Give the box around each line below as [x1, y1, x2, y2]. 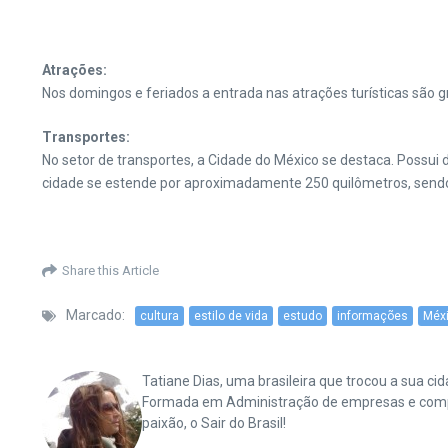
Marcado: [66, 307, 125, 323]
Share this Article [62, 262, 159, 278]
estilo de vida [194, 308, 268, 323]
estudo [283, 308, 322, 323]
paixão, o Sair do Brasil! [142, 415, 286, 431]
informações [337, 308, 408, 323]
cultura [140, 308, 179, 323]
